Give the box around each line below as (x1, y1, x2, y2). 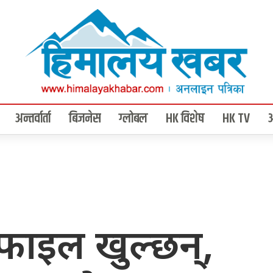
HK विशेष (166, 108, 204, 130)
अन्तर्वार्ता (15, 108, 51, 130)
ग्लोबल (119, 108, 147, 130)
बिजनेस (69, 108, 101, 130)
